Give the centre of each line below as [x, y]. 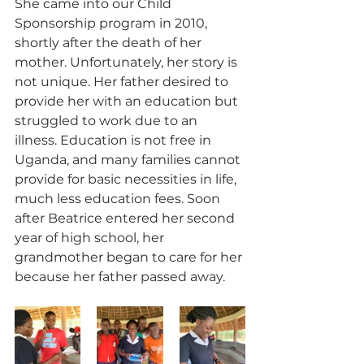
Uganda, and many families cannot [129, 160]
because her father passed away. [123, 277]
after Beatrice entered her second [126, 219]
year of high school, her [91, 238]
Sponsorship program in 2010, [113, 24]
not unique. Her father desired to [123, 82]
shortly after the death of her [110, 43]
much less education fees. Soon [119, 199]
